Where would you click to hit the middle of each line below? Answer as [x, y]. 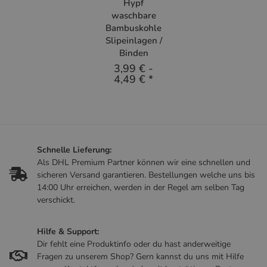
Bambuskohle [133, 28]
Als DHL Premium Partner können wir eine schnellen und [144, 162]
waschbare [133, 15]
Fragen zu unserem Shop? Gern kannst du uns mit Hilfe [140, 256]
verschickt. [56, 200]
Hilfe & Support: [69, 231]
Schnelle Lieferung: [74, 150]
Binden [133, 53]
